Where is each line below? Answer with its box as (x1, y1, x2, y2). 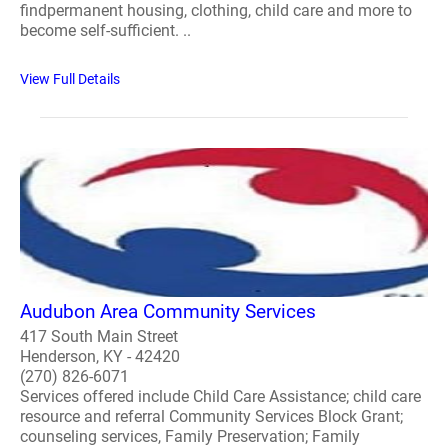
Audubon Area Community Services (20, 300, 316, 324)
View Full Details (20, 70, 120, 87)
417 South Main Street (20, 327, 178, 347)
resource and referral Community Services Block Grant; (20, 407, 403, 427)
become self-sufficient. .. (20, 20, 191, 40)
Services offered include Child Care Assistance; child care (20, 387, 421, 407)
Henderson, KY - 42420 (20, 347, 180, 367)
